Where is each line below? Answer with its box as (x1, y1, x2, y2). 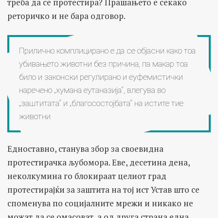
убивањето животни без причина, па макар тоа (19, 58, 188, 69)
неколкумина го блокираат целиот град (7, 170, 166, 182)
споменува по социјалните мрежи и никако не (7, 197, 193, 209)
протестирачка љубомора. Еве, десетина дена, (7, 156, 190, 168)
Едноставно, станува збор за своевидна (7, 143, 163, 154)
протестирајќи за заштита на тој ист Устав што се (7, 183, 200, 195)
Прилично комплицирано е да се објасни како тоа (19, 45, 196, 55)
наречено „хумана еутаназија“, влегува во (19, 85, 165, 95)
